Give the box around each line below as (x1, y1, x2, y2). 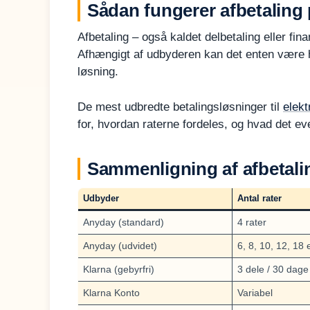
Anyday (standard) (83, 216, 164, 228)
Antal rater (237, 192, 282, 203)
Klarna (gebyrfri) (83, 263, 154, 275)
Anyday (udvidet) (83, 239, 157, 251)
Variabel (237, 286, 273, 298)
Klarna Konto (83, 286, 140, 298)
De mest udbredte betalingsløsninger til (77, 100, 283, 113)
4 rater (237, 216, 266, 228)
